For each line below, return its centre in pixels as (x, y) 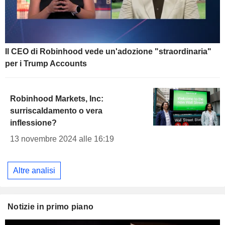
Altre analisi (34, 170)
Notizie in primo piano (51, 207)
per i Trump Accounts (46, 64)
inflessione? (33, 123)
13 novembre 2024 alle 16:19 (62, 139)
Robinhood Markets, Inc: (57, 99)
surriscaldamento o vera (56, 111)
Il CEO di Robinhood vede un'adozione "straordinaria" (108, 52)
